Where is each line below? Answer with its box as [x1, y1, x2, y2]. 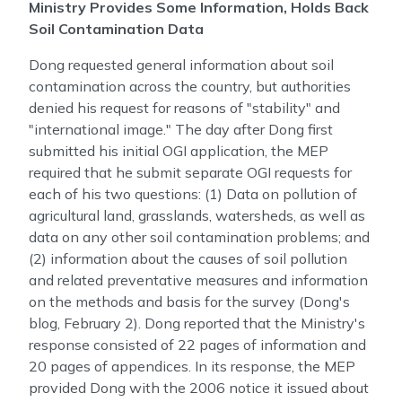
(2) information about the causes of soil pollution [29, 249, 347, 267]
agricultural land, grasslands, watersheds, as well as [29, 206, 365, 224]
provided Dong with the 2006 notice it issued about [29, 379, 369, 397]
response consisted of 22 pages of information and [29, 336, 366, 354]
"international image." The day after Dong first [29, 120, 333, 138]
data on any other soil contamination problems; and [29, 228, 370, 246]
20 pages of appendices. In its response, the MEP [29, 357, 355, 375]
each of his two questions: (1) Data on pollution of [29, 185, 357, 203]
